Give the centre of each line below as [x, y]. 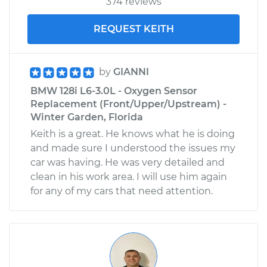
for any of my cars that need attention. [122, 191]
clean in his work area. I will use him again [129, 176]
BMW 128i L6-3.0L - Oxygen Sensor [114, 91]
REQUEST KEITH [133, 29]
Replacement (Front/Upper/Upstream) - [128, 104]
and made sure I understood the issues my [133, 148]
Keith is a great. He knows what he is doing [133, 133]
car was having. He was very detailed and [128, 162]
